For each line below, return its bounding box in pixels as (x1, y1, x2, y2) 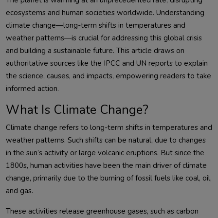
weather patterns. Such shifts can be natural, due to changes (6, 135, 206, 145)
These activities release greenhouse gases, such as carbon (6, 206, 199, 217)
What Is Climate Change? (6, 101, 148, 119)
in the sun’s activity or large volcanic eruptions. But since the (6, 148, 204, 158)
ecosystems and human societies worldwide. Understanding (6, 8, 204, 18)
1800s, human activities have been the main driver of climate (6, 161, 207, 171)
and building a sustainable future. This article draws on (6, 46, 184, 56)
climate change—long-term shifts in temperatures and (6, 20, 185, 31)
